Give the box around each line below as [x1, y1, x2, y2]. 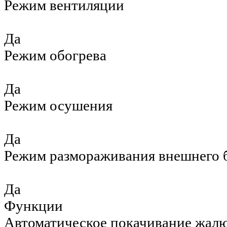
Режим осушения [4, 97, 112, 114]
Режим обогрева [4, 47, 106, 64]
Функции [4, 198, 63, 214]
